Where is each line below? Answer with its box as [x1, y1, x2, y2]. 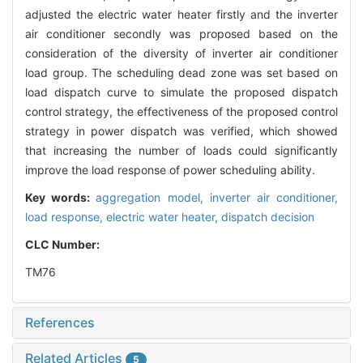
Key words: [25, 190, 96, 205]
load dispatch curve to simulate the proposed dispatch [25, 85, 338, 100]
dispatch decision [221, 210, 314, 224]
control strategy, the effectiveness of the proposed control [25, 105, 338, 119]
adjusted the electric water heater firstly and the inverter [25, 7, 338, 22]
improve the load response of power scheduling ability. [25, 163, 315, 177]
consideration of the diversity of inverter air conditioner [25, 46, 338, 61]
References [25, 314, 95, 331]
